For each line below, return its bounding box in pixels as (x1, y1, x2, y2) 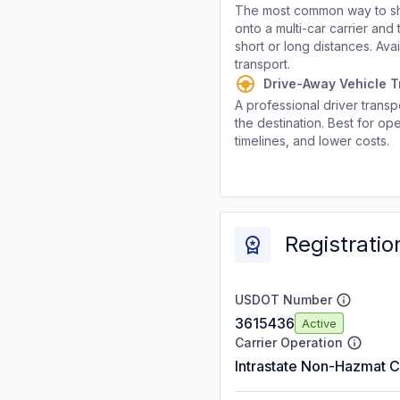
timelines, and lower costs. (235, 133, 389, 148)
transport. (235, 56, 290, 71)
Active (302, 315, 337, 330)
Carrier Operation (235, 335, 343, 350)
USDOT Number (235, 292, 332, 307)
